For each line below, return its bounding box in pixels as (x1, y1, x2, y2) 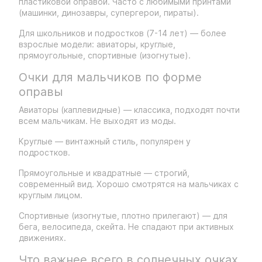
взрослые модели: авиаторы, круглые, (19, 39, 175, 49)
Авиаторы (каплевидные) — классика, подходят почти (19, 105, 240, 115)
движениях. (19, 233, 66, 243)
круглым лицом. (19, 190, 82, 200)
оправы (19, 85, 63, 99)
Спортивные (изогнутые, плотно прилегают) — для (19, 211, 227, 220)
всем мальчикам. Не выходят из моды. (19, 116, 176, 126)
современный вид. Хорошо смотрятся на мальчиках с (19, 179, 239, 189)
